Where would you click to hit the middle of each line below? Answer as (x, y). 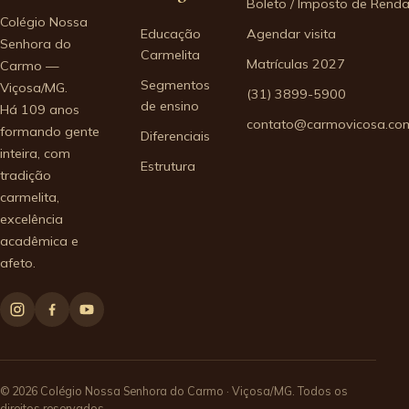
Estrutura (168, 166)
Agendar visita (291, 33)
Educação (171, 33)
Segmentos (175, 84)
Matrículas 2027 (296, 63)
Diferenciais (175, 136)
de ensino (170, 105)
